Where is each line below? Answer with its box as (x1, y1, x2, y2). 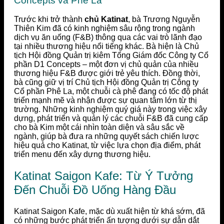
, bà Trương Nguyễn (128, 15, 200, 24)
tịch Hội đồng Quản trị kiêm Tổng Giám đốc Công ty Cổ (14, 51, 208, 60)
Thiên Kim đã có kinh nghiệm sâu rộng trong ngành (14, 24, 195, 33)
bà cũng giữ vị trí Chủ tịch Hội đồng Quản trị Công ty (14, 78, 198, 87)
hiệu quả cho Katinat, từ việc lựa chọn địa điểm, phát (14, 141, 200, 150)
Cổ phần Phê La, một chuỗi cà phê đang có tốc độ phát (14, 87, 208, 96)
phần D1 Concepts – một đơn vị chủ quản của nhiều (14, 60, 198, 69)
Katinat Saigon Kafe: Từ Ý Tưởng (14, 169, 193, 183)
